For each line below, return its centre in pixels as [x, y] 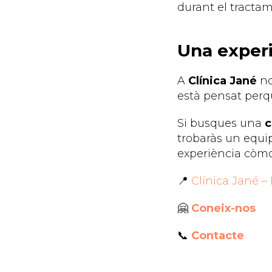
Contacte [218, 236]
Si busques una [221, 124]
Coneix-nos [223, 209]
